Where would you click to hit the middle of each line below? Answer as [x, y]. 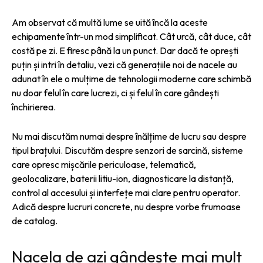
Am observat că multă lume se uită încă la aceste [110, 22]
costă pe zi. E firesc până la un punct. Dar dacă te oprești [125, 50]
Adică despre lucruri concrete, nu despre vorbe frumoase [126, 206]
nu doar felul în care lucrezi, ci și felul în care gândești [115, 92]
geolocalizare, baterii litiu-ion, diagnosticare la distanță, [123, 178]
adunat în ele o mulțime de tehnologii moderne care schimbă [131, 78]
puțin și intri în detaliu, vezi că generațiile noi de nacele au [124, 64]
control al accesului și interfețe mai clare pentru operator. [126, 192]
